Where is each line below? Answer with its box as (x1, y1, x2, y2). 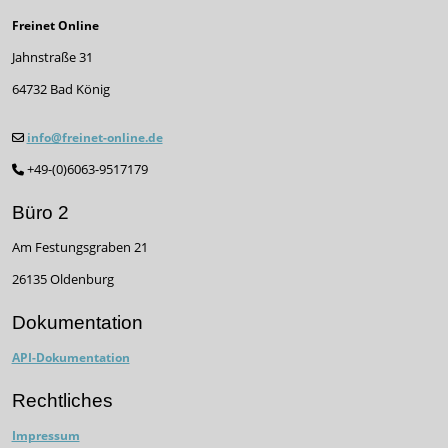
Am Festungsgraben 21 (11, 238, 148, 256)
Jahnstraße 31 (11, 49, 93, 67)
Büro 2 (11, 201, 69, 223)
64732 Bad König (11, 81, 110, 99)
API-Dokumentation (11, 349, 130, 365)
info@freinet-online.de (26, 128, 163, 146)
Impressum (11, 427, 80, 443)
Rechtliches (11, 390, 113, 411)
